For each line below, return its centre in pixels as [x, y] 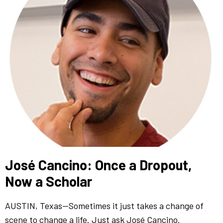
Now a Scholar [49, 181]
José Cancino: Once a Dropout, [98, 165]
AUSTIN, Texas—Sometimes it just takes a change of [104, 205]
